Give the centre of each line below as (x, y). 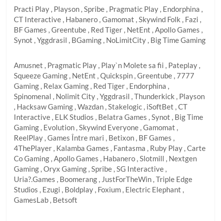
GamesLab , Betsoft (46, 200)
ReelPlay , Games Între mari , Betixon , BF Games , (94, 138)
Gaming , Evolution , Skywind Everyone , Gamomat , (96, 127)
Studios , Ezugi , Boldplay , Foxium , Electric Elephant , (99, 189)
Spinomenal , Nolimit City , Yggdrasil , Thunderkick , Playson (109, 96)
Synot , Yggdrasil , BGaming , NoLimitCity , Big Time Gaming (110, 40)
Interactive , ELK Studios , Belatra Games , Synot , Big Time (109, 117)
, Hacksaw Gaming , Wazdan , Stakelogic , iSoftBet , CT (101, 107)
